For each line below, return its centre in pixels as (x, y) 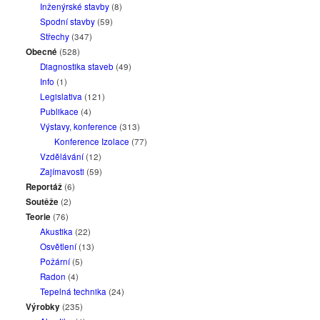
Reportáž (44, 187)
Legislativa (61, 96)
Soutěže (42, 202)
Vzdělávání (62, 156)
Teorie (39, 217)
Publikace (60, 111)
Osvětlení (59, 246)
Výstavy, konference (79, 126)
